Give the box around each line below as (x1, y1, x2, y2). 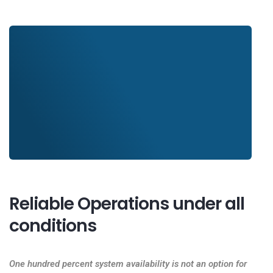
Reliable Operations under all (9, 192, 244, 216)
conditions (9, 214, 96, 238)
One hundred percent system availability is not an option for (9, 258, 247, 269)
